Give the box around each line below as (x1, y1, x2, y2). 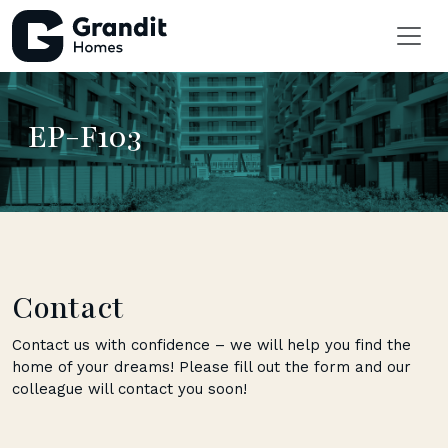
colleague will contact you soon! (12, 380, 247, 398)
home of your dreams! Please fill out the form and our (12, 358, 411, 376)
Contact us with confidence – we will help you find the (12, 336, 411, 354)
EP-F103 (28, 117, 142, 158)
